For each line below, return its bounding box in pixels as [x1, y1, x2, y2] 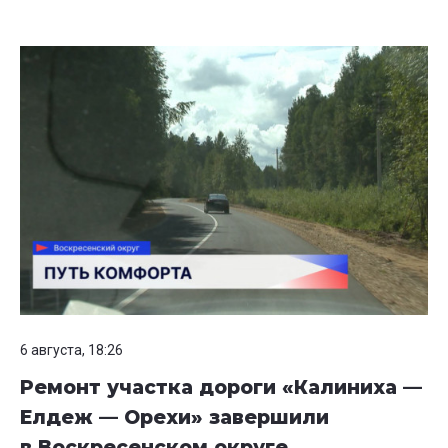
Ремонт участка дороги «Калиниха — [20, 376, 422, 400]
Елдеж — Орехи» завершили [20, 406, 329, 430]
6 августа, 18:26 [20, 342, 123, 359]
